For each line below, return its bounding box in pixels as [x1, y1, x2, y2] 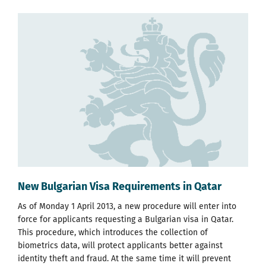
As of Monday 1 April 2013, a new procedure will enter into [18, 201, 236, 211]
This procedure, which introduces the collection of [18, 227, 208, 237]
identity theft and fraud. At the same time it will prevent [18, 253, 231, 264]
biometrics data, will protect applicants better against [18, 240, 223, 251]
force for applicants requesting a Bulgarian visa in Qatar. [18, 214, 233, 224]
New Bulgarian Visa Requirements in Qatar [18, 179, 221, 193]
